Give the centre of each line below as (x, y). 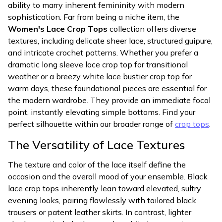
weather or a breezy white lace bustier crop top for (100, 76)
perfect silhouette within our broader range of (91, 124)
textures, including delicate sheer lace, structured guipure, (110, 41)
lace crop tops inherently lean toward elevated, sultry (105, 188)
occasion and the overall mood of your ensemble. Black (108, 176)
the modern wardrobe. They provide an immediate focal (109, 100)
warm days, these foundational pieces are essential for (107, 88)
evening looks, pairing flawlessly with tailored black (102, 200)
